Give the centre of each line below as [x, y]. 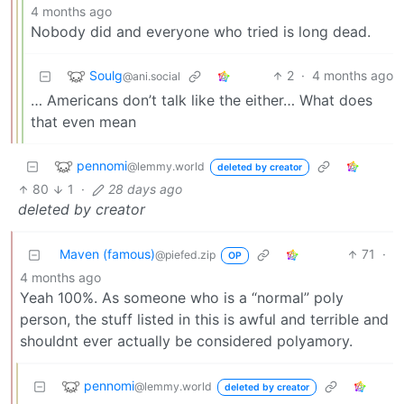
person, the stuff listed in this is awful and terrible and [204, 320]
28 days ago [145, 189]
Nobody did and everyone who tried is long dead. [201, 32]
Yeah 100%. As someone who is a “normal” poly [182, 298]
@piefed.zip [185, 255]
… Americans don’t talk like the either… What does [202, 101]
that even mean [83, 122]
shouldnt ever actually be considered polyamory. [186, 341]
